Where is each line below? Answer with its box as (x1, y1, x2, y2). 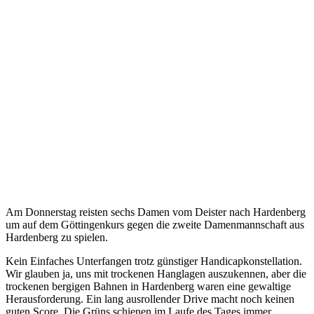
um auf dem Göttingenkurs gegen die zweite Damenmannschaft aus (6, 218, 304, 231)
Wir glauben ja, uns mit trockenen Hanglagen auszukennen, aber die (6, 267, 306, 280)
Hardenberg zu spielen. (6, 231, 108, 243)
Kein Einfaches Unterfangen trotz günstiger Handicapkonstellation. (6, 254, 302, 267)
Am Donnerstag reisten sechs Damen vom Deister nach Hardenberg (6, 205, 306, 218)
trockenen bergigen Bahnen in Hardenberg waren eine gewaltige (6, 280, 291, 292)
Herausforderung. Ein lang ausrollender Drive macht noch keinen (6, 292, 294, 305)
